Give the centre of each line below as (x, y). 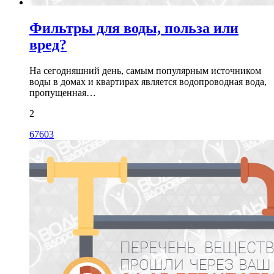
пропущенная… (63, 92)
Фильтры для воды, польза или (134, 28)
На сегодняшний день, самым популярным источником (145, 70)
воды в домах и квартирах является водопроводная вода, (148, 81)
